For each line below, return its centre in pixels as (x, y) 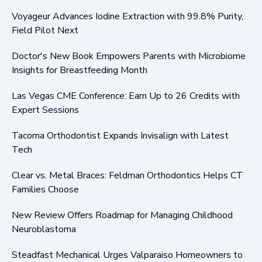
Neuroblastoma (44, 229)
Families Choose (45, 189)
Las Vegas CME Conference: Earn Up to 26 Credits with (126, 96)
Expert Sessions (45, 110)
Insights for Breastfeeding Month (80, 70)
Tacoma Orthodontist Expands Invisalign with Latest (120, 135)
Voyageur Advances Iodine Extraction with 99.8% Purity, (127, 16)
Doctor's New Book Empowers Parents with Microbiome (129, 56)
